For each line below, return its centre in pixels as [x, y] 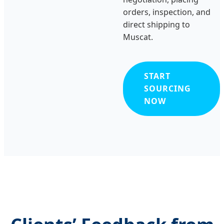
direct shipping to [156, 24]
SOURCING [167, 88]
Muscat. [138, 37]
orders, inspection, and [166, 12]
